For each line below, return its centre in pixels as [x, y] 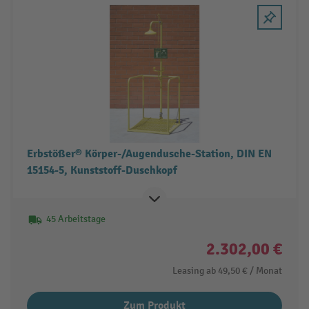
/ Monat [266, 271]
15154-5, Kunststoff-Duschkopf [102, 171]
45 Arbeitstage [76, 219]
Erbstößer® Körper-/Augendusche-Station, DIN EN [149, 154]
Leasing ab [195, 271]
